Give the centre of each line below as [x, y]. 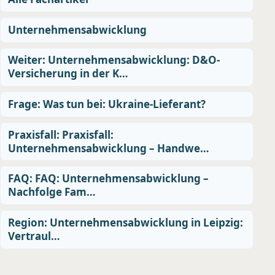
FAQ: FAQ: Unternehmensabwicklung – [108, 179]
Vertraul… [34, 236]
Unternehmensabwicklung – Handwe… [109, 148]
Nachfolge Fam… [52, 192]
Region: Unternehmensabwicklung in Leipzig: [126, 222]
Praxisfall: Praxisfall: [61, 134]
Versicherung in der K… [68, 74]
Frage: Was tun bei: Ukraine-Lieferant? [107, 104]
